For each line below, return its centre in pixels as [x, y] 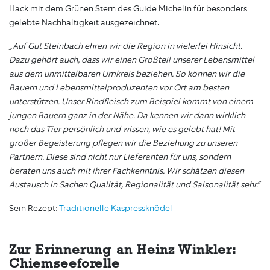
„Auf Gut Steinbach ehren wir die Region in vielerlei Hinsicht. [126, 46]
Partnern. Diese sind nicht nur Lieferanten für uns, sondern [120, 157]
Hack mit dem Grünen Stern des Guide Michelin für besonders [128, 9]
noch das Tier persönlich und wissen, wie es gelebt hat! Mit [122, 130]
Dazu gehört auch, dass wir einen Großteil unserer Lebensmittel [132, 60]
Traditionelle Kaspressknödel [116, 209]
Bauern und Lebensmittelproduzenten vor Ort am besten [119, 88]
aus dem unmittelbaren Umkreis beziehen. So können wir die [127, 74]
